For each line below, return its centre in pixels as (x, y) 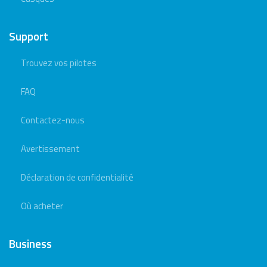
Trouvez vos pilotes (59, 63)
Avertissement (50, 149)
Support (29, 36)
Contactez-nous (53, 120)
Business (30, 243)
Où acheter (42, 206)
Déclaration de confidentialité (77, 177)
